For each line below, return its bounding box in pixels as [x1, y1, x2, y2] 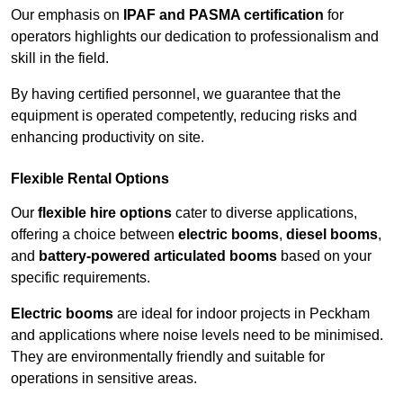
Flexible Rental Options [11, 171, 169, 187]
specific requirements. [11, 270, 150, 286]
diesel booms [286, 227, 378, 243]
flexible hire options [38, 205, 172, 221]
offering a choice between [11, 227, 178, 243]
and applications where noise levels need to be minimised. [11, 327, 383, 344]
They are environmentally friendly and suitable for [11, 349, 325, 365]
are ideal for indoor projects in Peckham [113, 306, 370, 322]
